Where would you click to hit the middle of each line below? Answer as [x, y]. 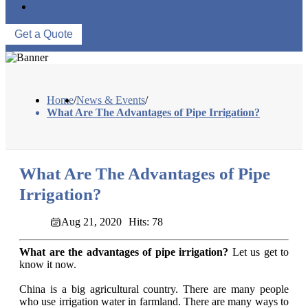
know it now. [48, 265]
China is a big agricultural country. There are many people [154, 289]
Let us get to [260, 252]
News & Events [111, 100]
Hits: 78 [146, 222]
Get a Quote [44, 34]
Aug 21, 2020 [91, 222]
